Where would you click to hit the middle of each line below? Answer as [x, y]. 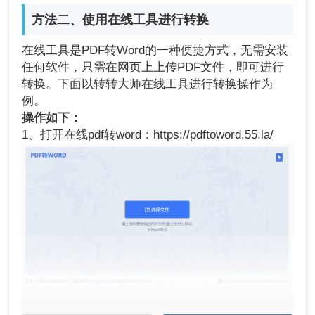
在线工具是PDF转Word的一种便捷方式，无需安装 [155, 50]
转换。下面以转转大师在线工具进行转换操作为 [148, 84]
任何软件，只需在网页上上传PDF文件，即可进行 [153, 67]
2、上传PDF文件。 [73, 302]
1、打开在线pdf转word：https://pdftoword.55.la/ [148, 134]
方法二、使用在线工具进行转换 [121, 19]
